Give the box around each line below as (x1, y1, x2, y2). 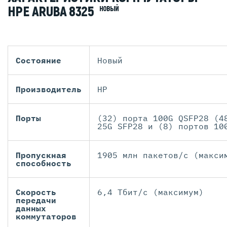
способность (16, 158, 71, 169)
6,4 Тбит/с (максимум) (97, 187, 204, 198)
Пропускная (16, 150, 66, 161)
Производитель (16, 84, 82, 95)
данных (16, 203, 46, 214)
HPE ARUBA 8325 (8, 3, 97, 21)
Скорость (16, 187, 56, 198)
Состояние (16, 55, 61, 66)
